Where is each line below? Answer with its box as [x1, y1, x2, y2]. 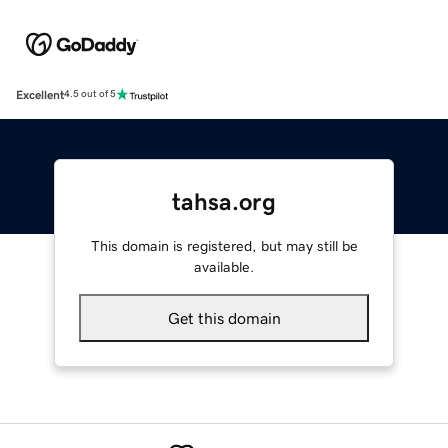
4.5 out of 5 [64, 89, 116, 100]
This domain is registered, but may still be [90, 238, 358, 253]
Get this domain [167, 309, 281, 326]
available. [194, 259, 254, 274]
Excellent [16, 88, 64, 101]
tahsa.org [172, 189, 276, 214]
